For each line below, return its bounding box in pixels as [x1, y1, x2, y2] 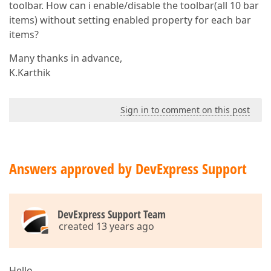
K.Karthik [9, 66, 51, 79]
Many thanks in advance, [9, 51, 122, 65]
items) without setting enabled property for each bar [9, 13, 251, 27]
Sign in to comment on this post [120, 104, 250, 116]
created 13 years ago [59, 220, 154, 233]
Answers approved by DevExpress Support [9, 158, 247, 178]
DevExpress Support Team [57, 207, 166, 221]
